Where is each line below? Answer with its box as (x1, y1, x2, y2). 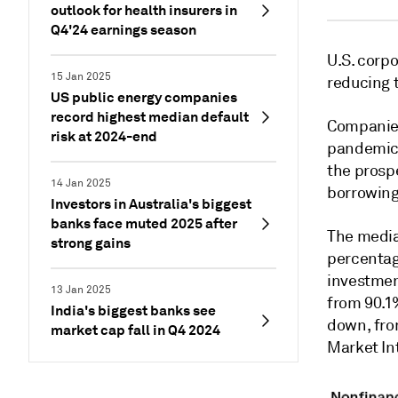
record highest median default (51, 107, 249, 126)
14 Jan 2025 (51, 177, 111, 190)
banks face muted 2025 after (51, 214, 237, 233)
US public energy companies (51, 88, 237, 107)
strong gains (51, 234, 131, 252)
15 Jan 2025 (51, 70, 111, 84)
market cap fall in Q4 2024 (51, 321, 220, 339)
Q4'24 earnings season (51, 20, 196, 39)
